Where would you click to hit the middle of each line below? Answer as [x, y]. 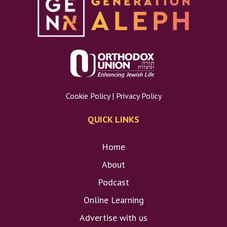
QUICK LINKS [113, 119]
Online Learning [113, 200]
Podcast [113, 182]
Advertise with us [113, 217]
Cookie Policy [88, 96]
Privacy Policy [139, 96]
